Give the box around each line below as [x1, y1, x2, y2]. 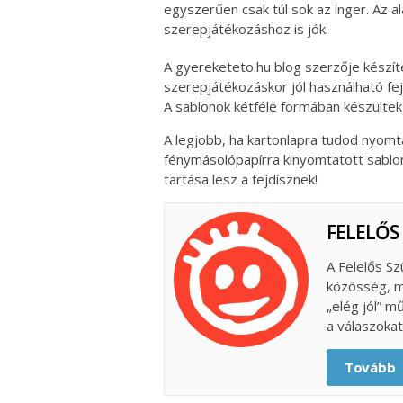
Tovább [345, 358, 396, 377]
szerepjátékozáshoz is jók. [164, 20, 328, 39]
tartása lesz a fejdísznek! [164, 170, 318, 189]
